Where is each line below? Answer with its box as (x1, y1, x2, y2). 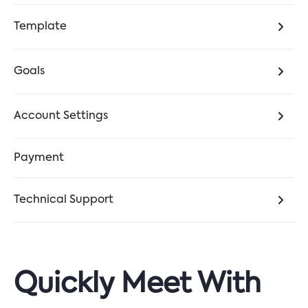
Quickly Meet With (14, 271, 261, 298)
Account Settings (14, 111, 108, 122)
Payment (14, 153, 64, 164)
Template (14, 21, 67, 32)
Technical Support (14, 195, 113, 206)
